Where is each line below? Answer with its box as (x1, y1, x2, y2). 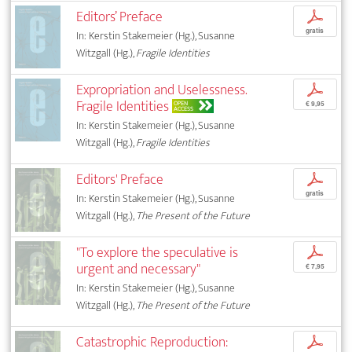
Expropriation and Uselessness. (76, 77, 247, 102)
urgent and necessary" (76, 256, 201, 281)
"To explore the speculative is (76, 240, 239, 265)
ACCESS (174, 103, 194, 114)
